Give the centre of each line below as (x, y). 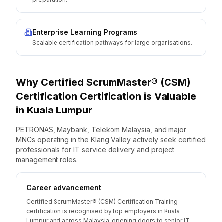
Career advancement (64, 188)
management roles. (47, 159)
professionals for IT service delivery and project (95, 149)
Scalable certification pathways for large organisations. (112, 42)
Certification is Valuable (137, 96)
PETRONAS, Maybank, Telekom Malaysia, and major (101, 130)
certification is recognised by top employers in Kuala (103, 211)
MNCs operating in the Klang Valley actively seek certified (111, 139)
